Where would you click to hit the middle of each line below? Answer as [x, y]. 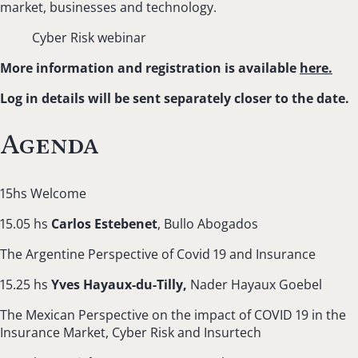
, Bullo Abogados [208, 223]
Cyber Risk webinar [89, 37]
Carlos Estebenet [104, 223]
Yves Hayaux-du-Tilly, [121, 284]
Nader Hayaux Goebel [256, 284]
